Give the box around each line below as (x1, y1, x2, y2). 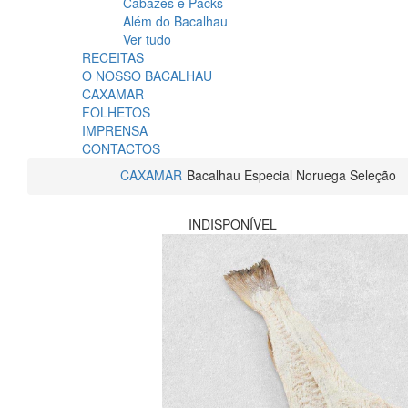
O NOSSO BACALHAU (82, 66, 212, 86)
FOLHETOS (82, 103, 150, 122)
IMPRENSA (82, 121, 148, 140)
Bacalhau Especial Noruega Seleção (187, 166, 396, 185)
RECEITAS (82, 48, 144, 67)
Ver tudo (123, 30, 171, 49)
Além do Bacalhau (123, 12, 228, 31)
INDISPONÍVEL (189, 215, 277, 234)
